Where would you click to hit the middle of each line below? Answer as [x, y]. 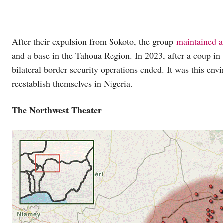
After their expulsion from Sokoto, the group [94, 42]
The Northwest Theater [57, 110]
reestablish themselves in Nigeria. [74, 83]
